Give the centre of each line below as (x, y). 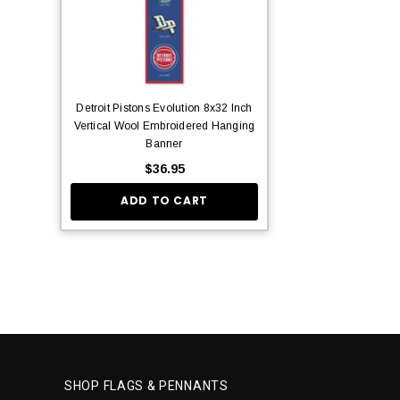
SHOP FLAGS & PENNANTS (146, 385)
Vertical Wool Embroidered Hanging (164, 125)
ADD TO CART (164, 201)
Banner (164, 143)
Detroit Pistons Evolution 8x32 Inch (164, 108)
